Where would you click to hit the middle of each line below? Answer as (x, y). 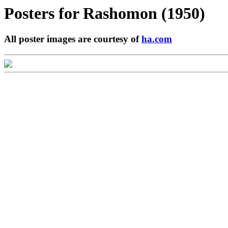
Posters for (44, 13)
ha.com (157, 39)
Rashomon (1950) (144, 13)
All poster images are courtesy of (73, 39)
